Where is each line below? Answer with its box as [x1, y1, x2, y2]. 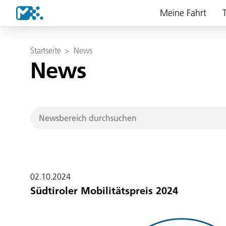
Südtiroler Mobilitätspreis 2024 [30, 185, 178, 197]
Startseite [30, 45, 61, 55]
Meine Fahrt [159, 7, 206, 19]
